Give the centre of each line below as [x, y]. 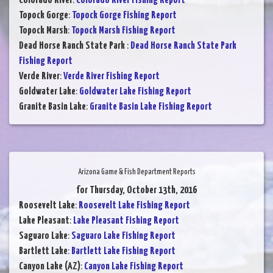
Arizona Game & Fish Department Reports [136, 172]
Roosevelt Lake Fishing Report [134, 206]
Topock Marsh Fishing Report [123, 31]
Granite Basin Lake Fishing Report [151, 107]
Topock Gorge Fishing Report [124, 16]
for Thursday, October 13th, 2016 [136, 191]
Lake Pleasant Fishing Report [126, 221]
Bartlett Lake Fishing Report [123, 252]
